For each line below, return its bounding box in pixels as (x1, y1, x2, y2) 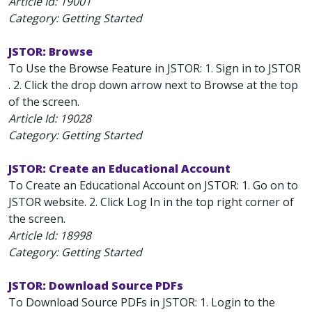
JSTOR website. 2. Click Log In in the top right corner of (8, 194, 294, 210)
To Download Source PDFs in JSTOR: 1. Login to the (8, 295, 275, 310)
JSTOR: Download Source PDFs (8, 278, 183, 293)
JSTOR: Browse (8, 44, 93, 59)
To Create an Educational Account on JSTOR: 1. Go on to (8, 178, 298, 193)
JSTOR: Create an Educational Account (8, 161, 231, 176)
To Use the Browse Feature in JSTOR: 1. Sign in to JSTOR (8, 61, 301, 76)
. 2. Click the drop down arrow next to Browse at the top (8, 77, 298, 93)
